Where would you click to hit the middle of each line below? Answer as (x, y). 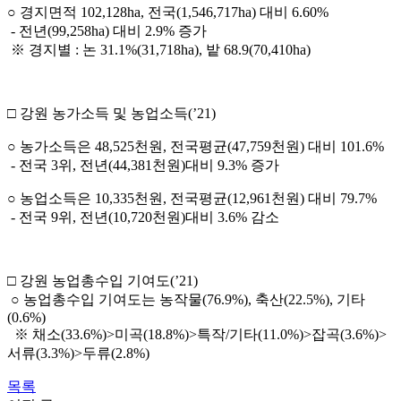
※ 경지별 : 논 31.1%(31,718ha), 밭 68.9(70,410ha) (161, 50)
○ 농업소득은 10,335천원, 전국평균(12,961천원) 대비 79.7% (192, 199)
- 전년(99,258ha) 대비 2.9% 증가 (107, 31)
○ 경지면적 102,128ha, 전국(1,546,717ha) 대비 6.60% (168, 13)
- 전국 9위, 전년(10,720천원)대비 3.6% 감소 (145, 218)
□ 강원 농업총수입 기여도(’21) (102, 281)
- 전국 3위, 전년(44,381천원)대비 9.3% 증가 (145, 166)
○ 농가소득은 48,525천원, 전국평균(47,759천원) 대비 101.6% (196, 147)
